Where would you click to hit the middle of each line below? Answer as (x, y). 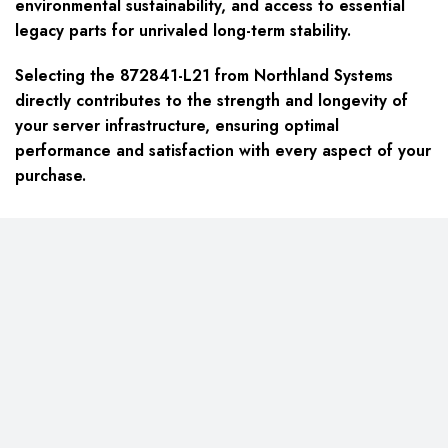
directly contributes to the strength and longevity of (211, 101)
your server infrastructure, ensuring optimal (177, 126)
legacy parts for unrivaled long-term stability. (183, 31)
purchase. (50, 176)
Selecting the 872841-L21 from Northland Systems (204, 76)
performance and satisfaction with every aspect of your (223, 151)
